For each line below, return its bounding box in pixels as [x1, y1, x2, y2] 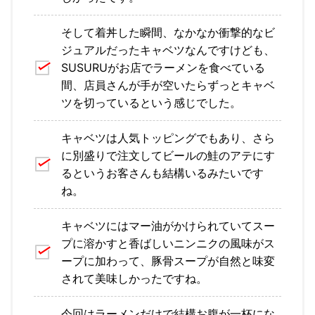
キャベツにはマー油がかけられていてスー [61, 219, 275, 233]
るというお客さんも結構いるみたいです [61, 166, 264, 180]
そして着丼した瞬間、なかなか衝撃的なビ [61, 25, 275, 39]
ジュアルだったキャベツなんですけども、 [61, 43, 275, 57]
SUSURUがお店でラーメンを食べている [61, 60, 265, 75]
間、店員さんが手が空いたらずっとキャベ [61, 78, 275, 92]
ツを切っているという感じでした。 [61, 96, 241, 110]
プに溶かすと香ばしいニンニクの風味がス [61, 236, 275, 250]
